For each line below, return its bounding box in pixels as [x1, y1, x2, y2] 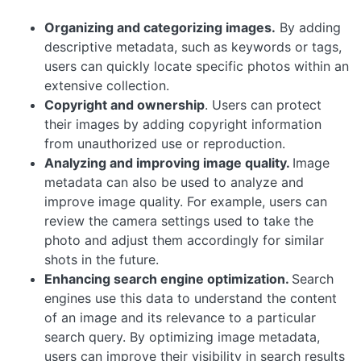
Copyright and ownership [44, 96, 205, 113]
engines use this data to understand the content [44, 289, 337, 306]
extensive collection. [44, 77, 169, 93]
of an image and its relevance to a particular [44, 309, 316, 326]
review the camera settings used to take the [44, 212, 313, 229]
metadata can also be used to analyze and [44, 173, 304, 190]
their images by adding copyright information [44, 115, 322, 132]
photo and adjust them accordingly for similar [44, 231, 324, 248]
